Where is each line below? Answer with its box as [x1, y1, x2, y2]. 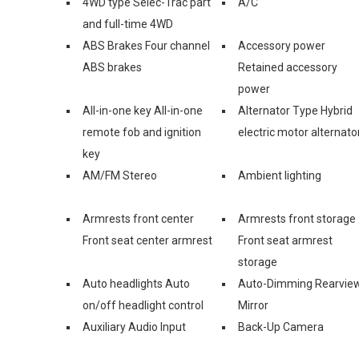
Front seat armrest [238, 233, 333, 247]
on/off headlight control [83, 298, 204, 312]
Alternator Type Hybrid [238, 103, 353, 117]
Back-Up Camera [238, 320, 324, 333]
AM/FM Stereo [83, 168, 157, 182]
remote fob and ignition [83, 125, 201, 139]
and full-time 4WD [83, 17, 173, 30]
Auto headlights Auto [83, 276, 190, 290]
